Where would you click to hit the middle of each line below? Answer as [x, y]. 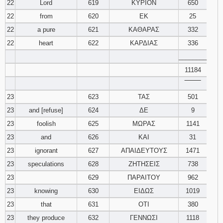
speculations [46, 164]
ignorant [46, 151]
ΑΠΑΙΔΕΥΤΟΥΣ [144, 151]
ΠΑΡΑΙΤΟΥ [144, 177]
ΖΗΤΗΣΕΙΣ [144, 164]
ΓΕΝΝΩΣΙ [144, 218]
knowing [46, 191]
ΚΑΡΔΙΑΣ [144, 43]
